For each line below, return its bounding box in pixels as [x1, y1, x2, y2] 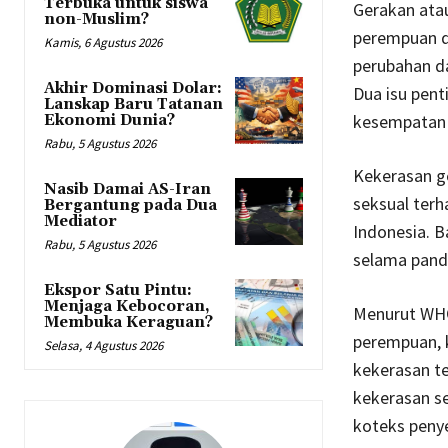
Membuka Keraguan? [44, 313, 213, 333]
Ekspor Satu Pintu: [44, 281, 192, 301]
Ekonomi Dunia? [44, 111, 175, 131]
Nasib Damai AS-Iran [44, 180, 211, 200]
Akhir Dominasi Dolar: [44, 79, 222, 99]
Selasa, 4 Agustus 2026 [44, 337, 163, 355]
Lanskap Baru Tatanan [44, 95, 223, 115]
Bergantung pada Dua [44, 196, 217, 216]
